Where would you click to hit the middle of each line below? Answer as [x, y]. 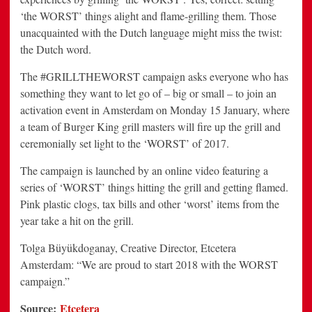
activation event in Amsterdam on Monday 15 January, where [155, 110]
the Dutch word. [56, 49]
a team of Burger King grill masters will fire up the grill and [150, 127]
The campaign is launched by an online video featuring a [144, 171]
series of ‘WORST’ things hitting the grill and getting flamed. [154, 187]
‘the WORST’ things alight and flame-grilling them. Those [148, 16]
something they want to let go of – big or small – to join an [148, 93]
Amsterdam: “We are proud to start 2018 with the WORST [149, 265]
